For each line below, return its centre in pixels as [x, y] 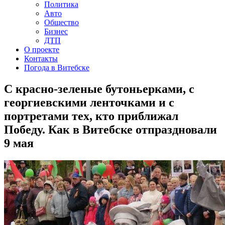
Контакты [41, 59]
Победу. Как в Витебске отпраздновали [110, 129]
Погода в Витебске [57, 68]
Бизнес [56, 31]
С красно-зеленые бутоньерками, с [99, 89]
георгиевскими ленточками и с [89, 102]
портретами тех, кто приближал [91, 116]
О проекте [42, 49]
